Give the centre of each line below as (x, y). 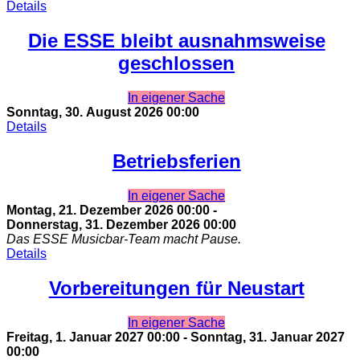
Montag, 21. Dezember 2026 (90, 211)
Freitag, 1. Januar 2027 (75, 337)
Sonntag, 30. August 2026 (85, 112)
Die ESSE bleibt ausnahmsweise (176, 41)
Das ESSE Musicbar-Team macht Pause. (124, 239)
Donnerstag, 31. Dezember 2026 (103, 225)
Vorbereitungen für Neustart (176, 288)
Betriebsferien (176, 162)
